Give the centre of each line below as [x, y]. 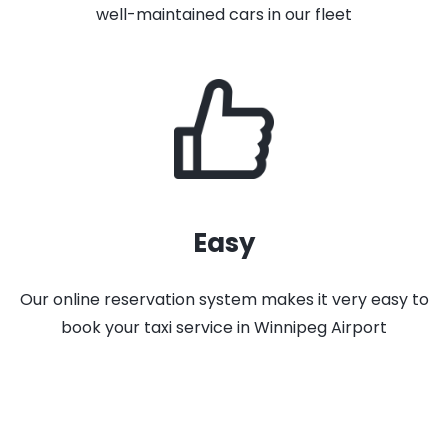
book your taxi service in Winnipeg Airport [224, 327]
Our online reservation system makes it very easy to [224, 299]
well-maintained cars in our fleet [224, 14]
